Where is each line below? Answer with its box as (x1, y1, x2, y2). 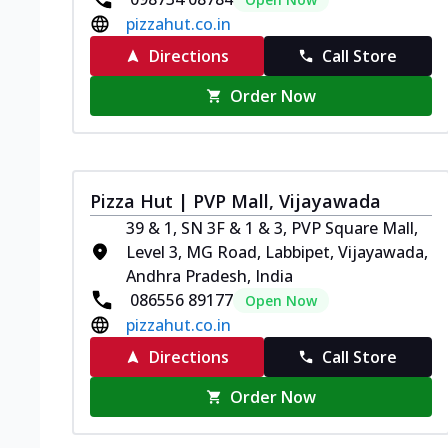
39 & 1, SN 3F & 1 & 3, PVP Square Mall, (126, 216, 418, 239)
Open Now (245, 290, 317, 310)
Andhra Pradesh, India (126, 264, 293, 287)
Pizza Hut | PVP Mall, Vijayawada (90, 188, 381, 213)
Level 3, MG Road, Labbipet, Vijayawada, (126, 240, 428, 263)
